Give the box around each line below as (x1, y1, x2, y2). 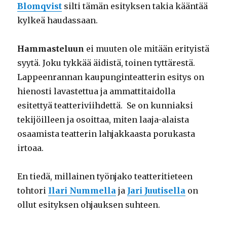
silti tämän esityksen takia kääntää (62, 1, 208, 12)
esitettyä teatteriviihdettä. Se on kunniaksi (17, 100, 194, 111)
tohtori (17, 185, 49, 196)
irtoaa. (17, 143, 44, 154)
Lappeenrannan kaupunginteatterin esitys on (17, 72, 205, 83)
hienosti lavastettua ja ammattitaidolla (17, 86, 176, 97)
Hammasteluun (17, 44, 85, 54)
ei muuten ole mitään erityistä (84, 44, 210, 54)
